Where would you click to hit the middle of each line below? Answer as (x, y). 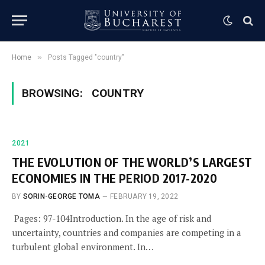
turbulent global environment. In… (83, 247)
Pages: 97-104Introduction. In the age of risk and (112, 218)
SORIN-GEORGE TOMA (61, 196)
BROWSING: (54, 93)
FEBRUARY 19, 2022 (144, 196)
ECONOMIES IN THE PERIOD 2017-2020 (115, 178)
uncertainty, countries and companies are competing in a (127, 232)
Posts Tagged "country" (86, 57)
